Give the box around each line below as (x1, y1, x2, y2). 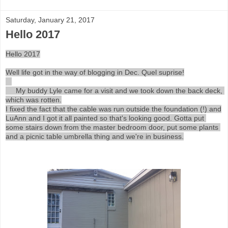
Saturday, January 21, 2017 (6, 16, 95, 24)
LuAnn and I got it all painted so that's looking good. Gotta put (6, 114, 204, 122)
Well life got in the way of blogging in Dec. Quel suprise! (6, 68, 184, 76)
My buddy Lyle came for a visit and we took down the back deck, (6, 87, 16, 95)
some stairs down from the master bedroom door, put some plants (6, 123, 218, 131)
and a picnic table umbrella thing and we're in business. (6, 132, 184, 140)
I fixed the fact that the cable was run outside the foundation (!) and (6, 105, 221, 113)
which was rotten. (6, 96, 62, 104)
